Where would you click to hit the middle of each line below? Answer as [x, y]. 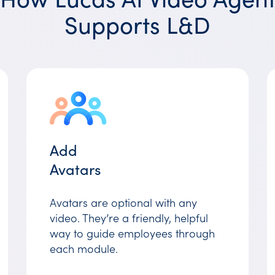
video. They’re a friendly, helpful [129, 218]
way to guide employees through [133, 233]
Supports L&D [137, 24]
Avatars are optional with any [124, 202]
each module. [84, 248]
